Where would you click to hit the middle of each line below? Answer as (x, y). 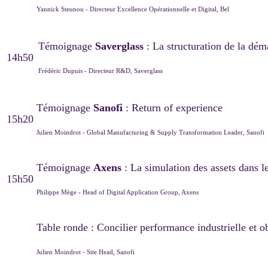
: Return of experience (174, 107)
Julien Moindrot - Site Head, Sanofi (86, 252)
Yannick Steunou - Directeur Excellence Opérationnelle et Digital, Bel (134, 9)
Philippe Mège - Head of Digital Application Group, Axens (118, 192)
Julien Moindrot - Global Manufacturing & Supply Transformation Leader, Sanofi (150, 132)
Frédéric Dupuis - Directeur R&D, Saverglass (101, 70)
